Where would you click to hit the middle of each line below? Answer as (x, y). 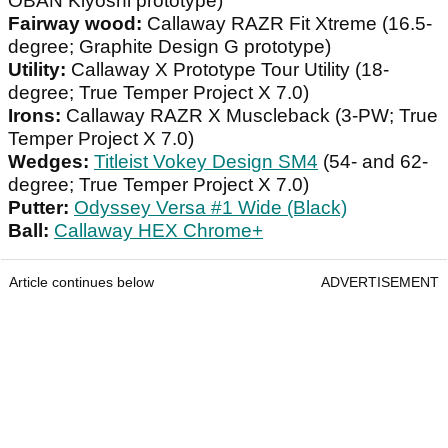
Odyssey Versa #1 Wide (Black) (210, 208)
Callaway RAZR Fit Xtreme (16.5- (287, 24)
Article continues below (81, 282)
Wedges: (51, 162)
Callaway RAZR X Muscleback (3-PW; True (249, 116)
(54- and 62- (373, 162)
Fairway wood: (75, 24)
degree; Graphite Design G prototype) (169, 47)
